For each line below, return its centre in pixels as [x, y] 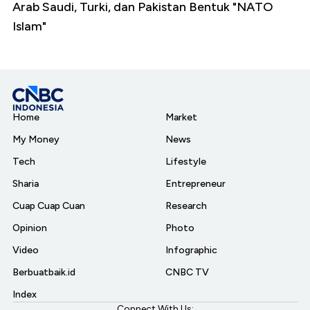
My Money [36, 139]
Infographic [191, 250]
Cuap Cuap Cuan [49, 206]
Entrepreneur [195, 183]
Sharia [26, 183]
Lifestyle [186, 161]
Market [181, 117]
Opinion [30, 228]
